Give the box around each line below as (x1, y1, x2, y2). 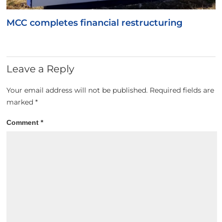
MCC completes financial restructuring (6, 17, 183, 29)
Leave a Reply (6, 63, 75, 75)
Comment (6, 118, 41, 126)
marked (6, 97, 36, 107)
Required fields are (150, 85, 215, 95)
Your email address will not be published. (6, 85, 148, 95)
